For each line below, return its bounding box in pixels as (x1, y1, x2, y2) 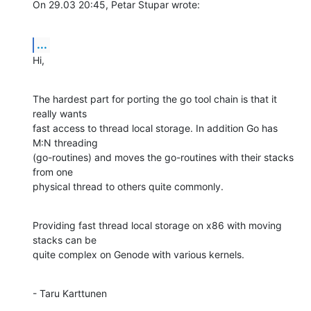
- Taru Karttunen (33, 287, 107, 299)
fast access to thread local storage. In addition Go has (33, 121, 278, 134)
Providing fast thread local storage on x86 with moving (33, 219, 282, 231)
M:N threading (33, 136, 98, 149)
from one (33, 165, 76, 178)
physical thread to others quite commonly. (33, 180, 224, 192)
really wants (33, 107, 87, 119)
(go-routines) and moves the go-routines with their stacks (33, 151, 294, 163)
